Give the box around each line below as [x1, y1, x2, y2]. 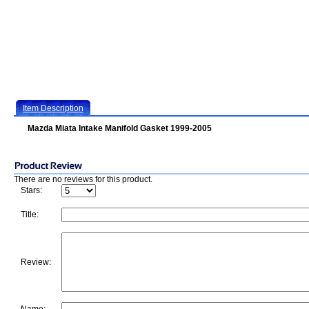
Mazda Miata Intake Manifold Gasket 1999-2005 [28, 123, 212, 133]
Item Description [23, 103, 83, 113]
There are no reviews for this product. [14, 175, 152, 184]
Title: [21, 210, 39, 219]
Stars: [21, 186, 42, 195]
